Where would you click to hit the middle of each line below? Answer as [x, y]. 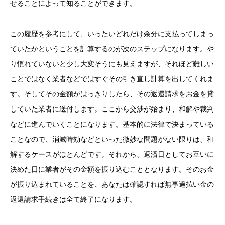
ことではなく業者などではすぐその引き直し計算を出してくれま [112, 79]
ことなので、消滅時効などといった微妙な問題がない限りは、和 [112, 139]
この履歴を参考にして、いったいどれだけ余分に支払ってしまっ [112, 34]
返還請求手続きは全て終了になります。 [73, 200]
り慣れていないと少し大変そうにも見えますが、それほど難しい [112, 64]
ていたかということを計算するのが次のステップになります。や [112, 49]
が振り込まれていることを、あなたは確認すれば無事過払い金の [112, 185]
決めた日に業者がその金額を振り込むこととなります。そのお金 [112, 170]
